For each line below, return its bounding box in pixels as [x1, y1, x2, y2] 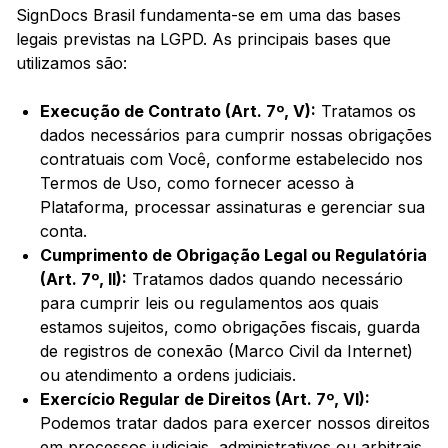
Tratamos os [316, 101, 416, 122]
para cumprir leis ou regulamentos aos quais [40, 293, 379, 314]
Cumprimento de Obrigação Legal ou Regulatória [40, 245, 427, 266]
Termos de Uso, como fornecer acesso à [40, 173, 354, 194]
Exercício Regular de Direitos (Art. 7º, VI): [40, 389, 370, 410]
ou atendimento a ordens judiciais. [40, 365, 296, 386]
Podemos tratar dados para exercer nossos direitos [40, 413, 430, 434]
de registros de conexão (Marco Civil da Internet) [40, 341, 413, 362]
